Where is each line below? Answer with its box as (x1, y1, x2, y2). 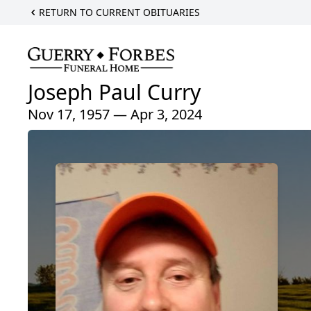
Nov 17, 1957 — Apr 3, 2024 (28, 104, 202, 124)
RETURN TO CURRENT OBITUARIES (39, 6, 200, 19)
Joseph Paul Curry (28, 77, 201, 106)
